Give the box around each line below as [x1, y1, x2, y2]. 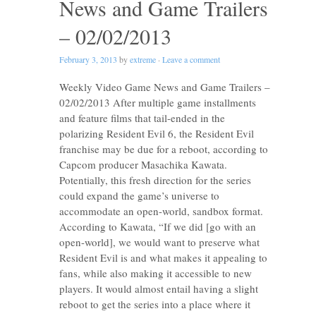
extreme [130, 54, 156, 65]
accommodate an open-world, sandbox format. [59, 204, 263, 218]
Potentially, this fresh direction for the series [59, 173, 251, 187]
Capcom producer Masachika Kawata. [59, 157, 227, 171]
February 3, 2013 [59, 54, 117, 65]
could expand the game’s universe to [59, 188, 219, 202]
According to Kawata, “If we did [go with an [59, 219, 256, 233]
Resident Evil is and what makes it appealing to [59, 250, 267, 265]
